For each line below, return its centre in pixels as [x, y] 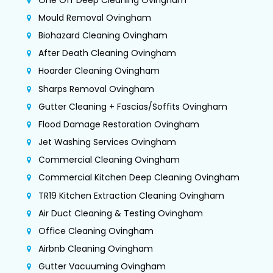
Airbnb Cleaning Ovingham [96, 249]
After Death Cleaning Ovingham [107, 53]
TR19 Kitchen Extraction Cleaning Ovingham [131, 195]
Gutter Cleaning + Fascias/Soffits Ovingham [133, 106]
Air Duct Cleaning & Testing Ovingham [121, 213]
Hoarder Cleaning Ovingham [99, 71]
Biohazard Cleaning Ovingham [103, 35]
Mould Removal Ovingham [95, 17]
